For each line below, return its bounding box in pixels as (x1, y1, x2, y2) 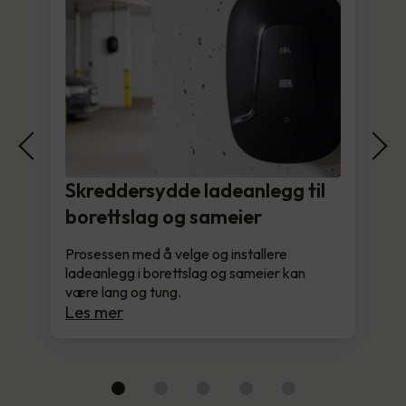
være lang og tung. (65, 282, 181, 301)
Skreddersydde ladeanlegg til (65, 177, 325, 203)
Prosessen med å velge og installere (65, 244, 287, 263)
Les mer (65, 301, 123, 323)
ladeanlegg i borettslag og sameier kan (65, 263, 305, 282)
